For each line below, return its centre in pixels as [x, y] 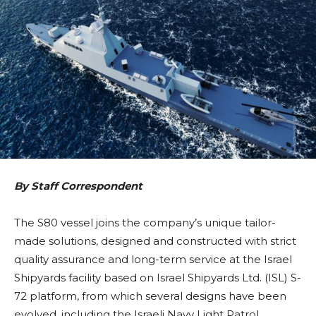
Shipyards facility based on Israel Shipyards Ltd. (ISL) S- [158, 278]
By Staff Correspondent [78, 186]
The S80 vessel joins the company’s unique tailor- [145, 223]
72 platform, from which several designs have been [150, 296]
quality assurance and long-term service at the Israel [153, 260]
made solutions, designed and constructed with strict [155, 241]
